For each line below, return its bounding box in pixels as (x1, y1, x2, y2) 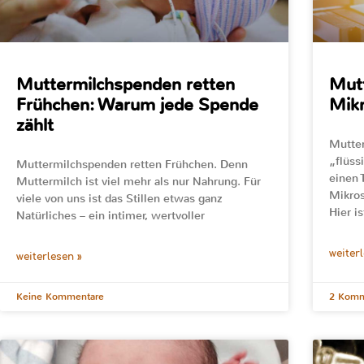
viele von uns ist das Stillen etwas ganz (16, 191, 223, 207)
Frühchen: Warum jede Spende (16, 93, 258, 117)
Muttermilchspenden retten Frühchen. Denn (16, 157, 248, 173)
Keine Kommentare (16, 290, 104, 304)
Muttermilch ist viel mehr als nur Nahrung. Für (16, 174, 261, 190)
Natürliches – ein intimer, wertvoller (16, 208, 205, 224)
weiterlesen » (16, 251, 82, 263)
